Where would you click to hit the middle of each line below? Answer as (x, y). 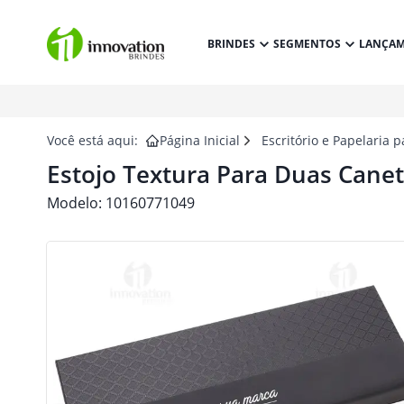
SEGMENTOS (307, 44)
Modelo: (76, 203)
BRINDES (231, 44)
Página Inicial (200, 140)
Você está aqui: (92, 140)
